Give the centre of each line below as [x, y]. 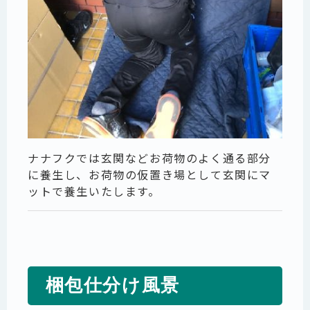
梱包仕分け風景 [112, 286]
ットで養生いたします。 [94, 191]
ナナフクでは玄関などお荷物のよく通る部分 [150, 158]
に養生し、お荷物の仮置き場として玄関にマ [150, 175]
